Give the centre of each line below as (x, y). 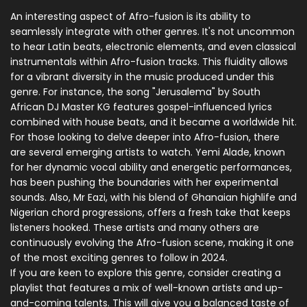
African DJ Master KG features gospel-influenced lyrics (141, 107)
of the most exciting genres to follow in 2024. (119, 258)
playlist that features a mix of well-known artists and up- (147, 288)
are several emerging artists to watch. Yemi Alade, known (148, 152)
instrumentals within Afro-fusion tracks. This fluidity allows (149, 62)
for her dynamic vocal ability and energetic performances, (151, 168)
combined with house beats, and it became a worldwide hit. (153, 122)
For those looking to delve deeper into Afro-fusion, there (145, 137)
